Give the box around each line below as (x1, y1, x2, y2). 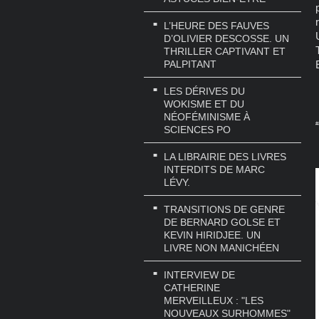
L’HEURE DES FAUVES (164, 20, 269, 32)
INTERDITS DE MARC (164, 163, 265, 175)
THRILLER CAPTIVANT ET (164, 46, 286, 58)
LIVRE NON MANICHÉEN (164, 241, 279, 253)
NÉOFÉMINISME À (164, 111, 250, 123)
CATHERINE (164, 281, 220, 293)
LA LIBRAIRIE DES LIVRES (164, 150, 286, 162)
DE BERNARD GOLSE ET (164, 216, 281, 228)
